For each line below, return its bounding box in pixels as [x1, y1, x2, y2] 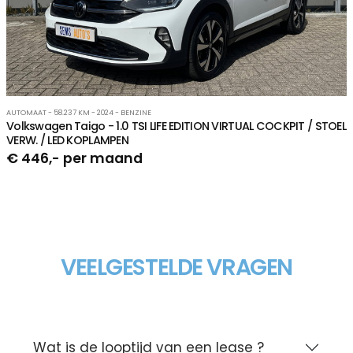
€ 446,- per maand [6, 149, 143, 169]
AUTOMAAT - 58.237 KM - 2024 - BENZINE [6, 107, 151, 118]
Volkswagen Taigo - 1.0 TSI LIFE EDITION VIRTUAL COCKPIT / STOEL [6, 118, 346, 135]
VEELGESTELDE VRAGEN [61, 251, 292, 284]
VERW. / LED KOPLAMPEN [6, 132, 128, 149]
